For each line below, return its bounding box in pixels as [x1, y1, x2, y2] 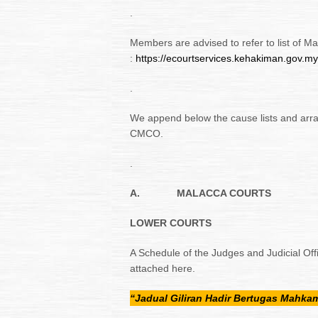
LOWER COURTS [130, 217, 212, 229]
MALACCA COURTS [177, 187, 271, 199]
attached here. [130, 263, 195, 274]
